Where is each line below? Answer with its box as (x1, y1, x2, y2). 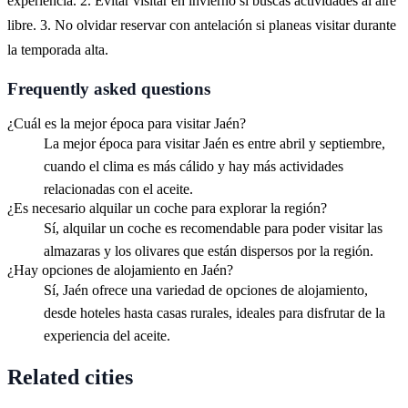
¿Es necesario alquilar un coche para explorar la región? (7, 200, 327, 217)
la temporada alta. (7, 41, 108, 57)
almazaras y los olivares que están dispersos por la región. (44, 243, 373, 260)
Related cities (7, 365, 133, 390)
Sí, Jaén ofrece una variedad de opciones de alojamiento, (44, 282, 368, 299)
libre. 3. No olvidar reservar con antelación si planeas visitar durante (7, 16, 396, 33)
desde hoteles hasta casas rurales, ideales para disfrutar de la (44, 305, 385, 321)
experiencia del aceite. (44, 328, 170, 344)
